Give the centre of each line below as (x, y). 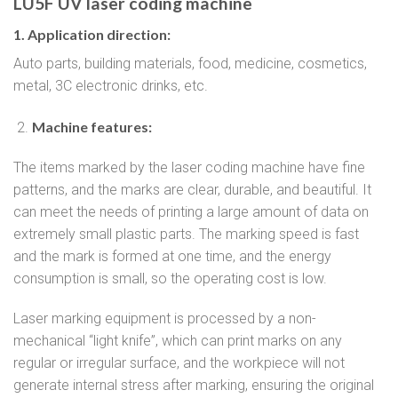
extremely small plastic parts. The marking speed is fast (186, 234)
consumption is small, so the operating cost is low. (170, 278)
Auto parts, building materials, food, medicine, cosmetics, (190, 63)
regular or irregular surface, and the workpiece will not (179, 363)
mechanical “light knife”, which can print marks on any (178, 341)
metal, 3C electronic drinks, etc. (111, 85)
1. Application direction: (92, 34)
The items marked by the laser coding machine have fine (189, 167)
